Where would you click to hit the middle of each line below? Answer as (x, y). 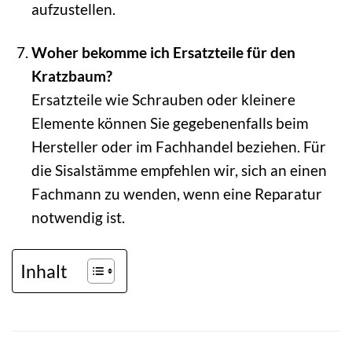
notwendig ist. (78, 218)
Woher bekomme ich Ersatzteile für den (163, 53)
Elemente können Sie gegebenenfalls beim (170, 123)
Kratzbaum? (71, 76)
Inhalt (44, 271)
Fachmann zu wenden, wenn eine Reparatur (176, 194)
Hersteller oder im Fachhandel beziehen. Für (178, 147)
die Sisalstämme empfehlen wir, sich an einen (179, 170)
